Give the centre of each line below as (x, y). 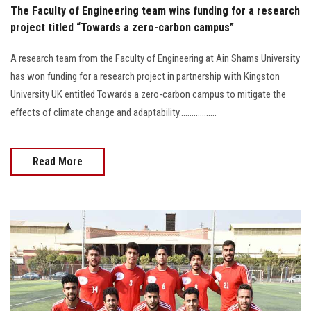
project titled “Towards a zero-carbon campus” (122, 27)
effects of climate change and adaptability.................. (114, 112)
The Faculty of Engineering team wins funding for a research (155, 10)
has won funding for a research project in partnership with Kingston (145, 76)
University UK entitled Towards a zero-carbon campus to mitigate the (148, 94)
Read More (58, 161)
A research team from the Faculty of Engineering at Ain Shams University (155, 58)
